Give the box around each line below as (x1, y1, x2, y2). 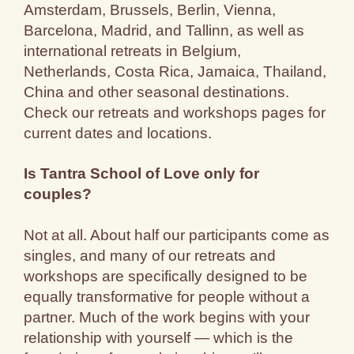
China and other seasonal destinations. (24, 83, 290, 100)
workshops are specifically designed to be (24, 267, 308, 284)
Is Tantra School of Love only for (24, 165, 260, 183)
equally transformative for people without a (24, 288, 311, 305)
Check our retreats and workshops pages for (24, 104, 326, 121)
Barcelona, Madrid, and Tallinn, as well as (24, 21, 305, 39)
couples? (24, 186, 92, 203)
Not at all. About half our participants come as (24, 226, 330, 243)
